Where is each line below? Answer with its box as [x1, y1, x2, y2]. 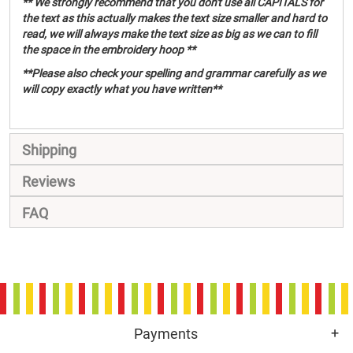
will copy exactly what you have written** [22, 83, 221, 95]
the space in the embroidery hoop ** [22, 43, 195, 56]
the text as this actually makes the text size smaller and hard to [22, 12, 327, 24]
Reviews [22, 173, 75, 190]
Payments [133, 325, 198, 342]
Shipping [22, 142, 76, 158]
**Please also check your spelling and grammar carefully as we [22, 67, 325, 80]
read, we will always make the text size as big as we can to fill [22, 28, 317, 40]
